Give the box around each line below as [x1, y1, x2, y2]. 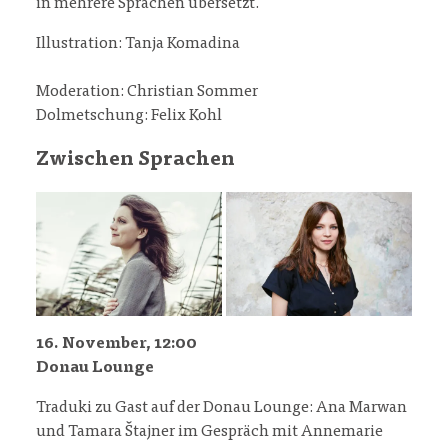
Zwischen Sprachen [36, 150, 235, 171]
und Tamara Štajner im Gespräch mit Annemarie [36, 424, 383, 441]
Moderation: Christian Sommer [36, 84, 258, 101]
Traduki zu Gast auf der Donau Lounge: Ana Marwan [36, 400, 407, 417]
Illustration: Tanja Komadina [36, 36, 240, 53]
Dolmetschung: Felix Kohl [36, 108, 222, 125]
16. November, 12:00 [36, 336, 197, 353]
